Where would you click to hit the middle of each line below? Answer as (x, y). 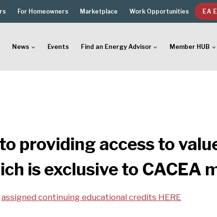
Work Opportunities (159, 11)
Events (58, 46)
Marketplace (99, 11)
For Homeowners (43, 11)
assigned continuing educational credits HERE (91, 197)
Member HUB (190, 46)
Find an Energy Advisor (116, 46)
